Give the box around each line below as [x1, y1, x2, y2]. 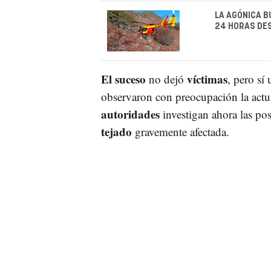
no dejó [145, 71, 187, 87]
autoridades [100, 105, 160, 122]
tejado [100, 123, 132, 140]
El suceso [100, 70, 146, 87]
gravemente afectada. [131, 123, 229, 139]
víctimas [186, 70, 227, 87]
